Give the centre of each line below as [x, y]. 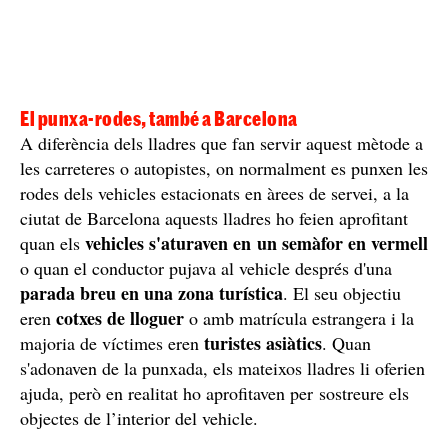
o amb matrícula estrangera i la [299, 317]
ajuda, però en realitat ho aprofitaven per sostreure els [214, 392]
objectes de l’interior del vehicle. [139, 417]
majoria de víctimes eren [112, 342]
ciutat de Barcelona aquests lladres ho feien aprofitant [214, 217]
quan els [52, 242]
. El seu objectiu [342, 292]
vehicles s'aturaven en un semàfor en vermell [256, 242]
